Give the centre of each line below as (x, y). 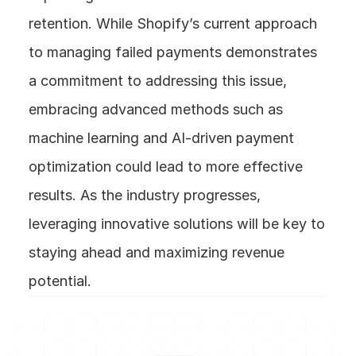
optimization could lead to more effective (166, 167)
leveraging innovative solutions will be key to (177, 224)
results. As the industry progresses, (145, 195)
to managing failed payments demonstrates (173, 52)
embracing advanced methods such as (156, 110)
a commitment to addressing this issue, (158, 81)
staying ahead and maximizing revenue (157, 253)
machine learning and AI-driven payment (161, 138)
